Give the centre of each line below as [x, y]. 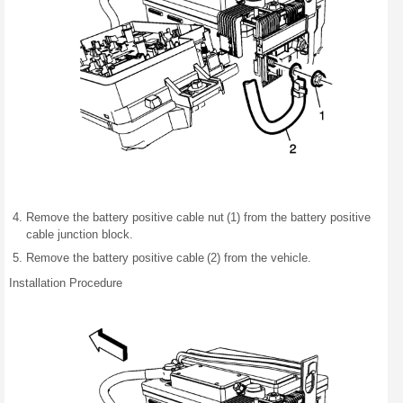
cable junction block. [80, 234]
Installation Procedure [66, 282]
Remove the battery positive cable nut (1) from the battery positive [198, 217]
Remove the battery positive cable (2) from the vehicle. [169, 257]
